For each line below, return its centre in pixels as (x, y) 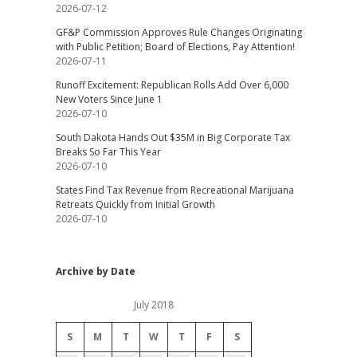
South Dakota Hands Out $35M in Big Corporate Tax (173, 137)
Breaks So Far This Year (108, 152)
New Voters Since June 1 (109, 99)
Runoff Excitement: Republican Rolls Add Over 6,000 (172, 85)
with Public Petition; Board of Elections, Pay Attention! (175, 47)
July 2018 (153, 305)
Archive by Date (95, 271)
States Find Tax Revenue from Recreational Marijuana (175, 190)
